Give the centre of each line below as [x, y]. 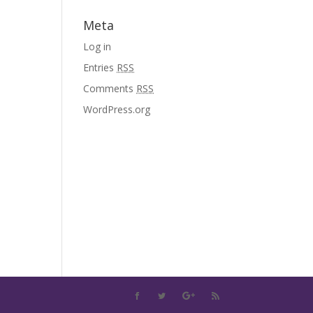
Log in [97, 46]
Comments [110, 88]
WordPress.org [117, 109]
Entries [100, 67]
